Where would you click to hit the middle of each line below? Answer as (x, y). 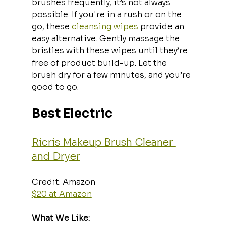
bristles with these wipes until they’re (110, 50)
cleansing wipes (105, 26)
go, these (51, 26)
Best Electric (72, 113)
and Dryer (56, 156)
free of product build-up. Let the (100, 63)
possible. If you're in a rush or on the (107, 14)
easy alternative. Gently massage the (106, 38)
